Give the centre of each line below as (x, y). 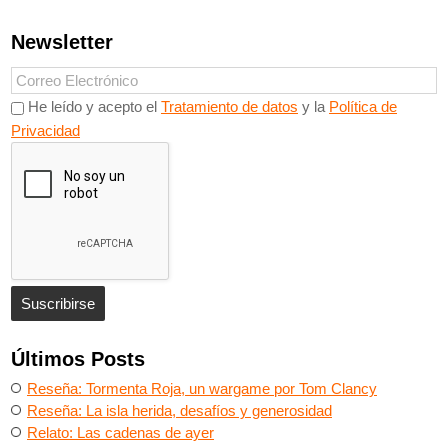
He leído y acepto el (94, 107)
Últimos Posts (78, 359)
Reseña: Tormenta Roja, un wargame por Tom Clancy (202, 389)
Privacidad (45, 131)
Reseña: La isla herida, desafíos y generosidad (179, 411)
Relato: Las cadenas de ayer (120, 433)
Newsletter (62, 42)
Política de (363, 107)
